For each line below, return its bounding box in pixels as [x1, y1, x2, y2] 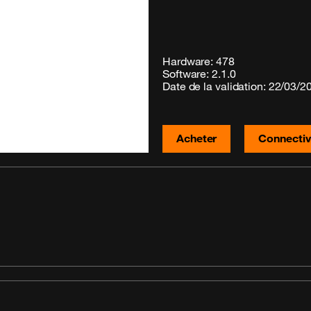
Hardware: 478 [162, 54, 235, 69]
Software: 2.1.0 [162, 67, 236, 81]
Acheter [176, 131, 217, 145]
